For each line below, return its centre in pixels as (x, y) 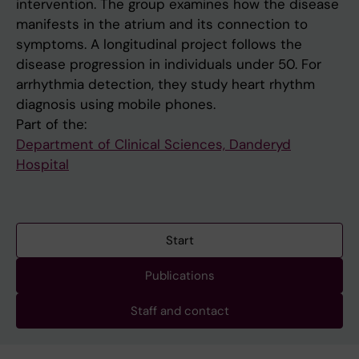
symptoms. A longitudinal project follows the (159, 44)
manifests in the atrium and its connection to (162, 24)
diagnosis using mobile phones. (116, 105)
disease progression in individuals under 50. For (169, 65)
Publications (179, 276)
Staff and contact (179, 311)
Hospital (42, 165)
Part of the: (51, 125)
